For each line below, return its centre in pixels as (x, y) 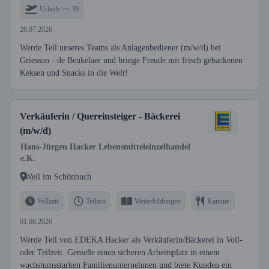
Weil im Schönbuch (58, 177)
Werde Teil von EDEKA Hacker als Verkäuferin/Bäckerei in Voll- (131, 240)
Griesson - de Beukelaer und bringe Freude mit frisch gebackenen (131, 60)
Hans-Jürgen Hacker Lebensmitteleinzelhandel (105, 147)
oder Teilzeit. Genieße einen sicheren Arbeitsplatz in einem (120, 252)
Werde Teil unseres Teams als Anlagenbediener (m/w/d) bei (120, 48)
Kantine (218, 201)
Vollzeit (48, 201)
